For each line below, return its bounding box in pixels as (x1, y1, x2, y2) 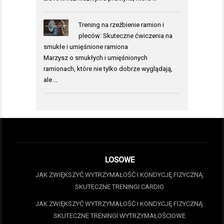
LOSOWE (104, 155, 134, 165)
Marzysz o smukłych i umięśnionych (43, 53, 147, 61)
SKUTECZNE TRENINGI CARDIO (75, 183, 164, 191)
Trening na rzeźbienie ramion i (78, 20, 164, 28)
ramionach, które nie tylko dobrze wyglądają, (43, 64, 172, 72)
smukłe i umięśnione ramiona (43, 42, 128, 50)
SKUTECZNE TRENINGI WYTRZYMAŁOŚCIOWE (53, 212, 185, 220)
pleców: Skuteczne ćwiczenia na (78, 31, 172, 39)
